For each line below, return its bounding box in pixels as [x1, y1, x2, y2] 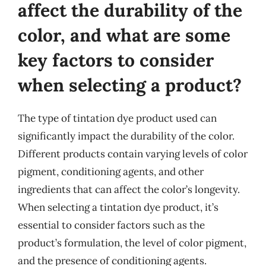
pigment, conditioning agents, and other [18, 165, 204, 178]
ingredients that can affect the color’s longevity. [18, 183, 240, 196]
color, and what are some [18, 24, 230, 46]
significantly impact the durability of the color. [18, 129, 235, 142]
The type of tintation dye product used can [18, 112, 217, 125]
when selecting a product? [18, 74, 242, 96]
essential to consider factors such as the [18, 218, 205, 232]
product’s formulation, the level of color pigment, [18, 236, 246, 249]
